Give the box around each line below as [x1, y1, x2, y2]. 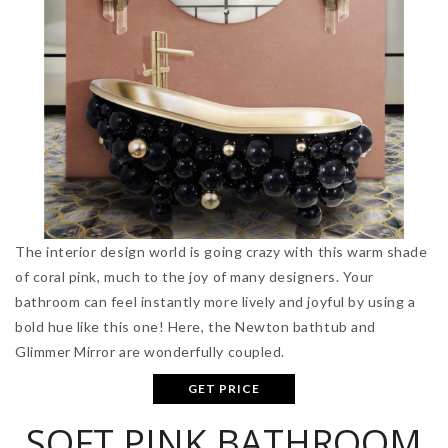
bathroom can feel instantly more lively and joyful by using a [15, 293, 416, 311]
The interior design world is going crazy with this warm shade [15, 243, 428, 261]
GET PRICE [188, 381, 260, 397]
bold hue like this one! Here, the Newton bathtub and [15, 318, 376, 336]
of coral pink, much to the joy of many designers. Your [15, 268, 374, 286]
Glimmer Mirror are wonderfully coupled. [15, 343, 285, 361]
